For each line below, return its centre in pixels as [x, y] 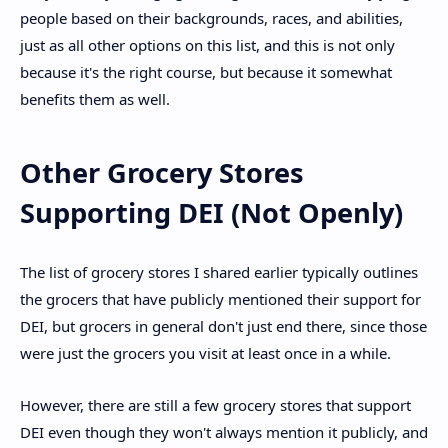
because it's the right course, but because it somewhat [206, 71]
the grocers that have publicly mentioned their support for [220, 298]
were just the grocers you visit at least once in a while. [205, 352]
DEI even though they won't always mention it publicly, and [224, 432]
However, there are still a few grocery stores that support [215, 405]
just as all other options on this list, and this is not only [207, 44]
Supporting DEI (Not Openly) [211, 213]
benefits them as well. [95, 98]
